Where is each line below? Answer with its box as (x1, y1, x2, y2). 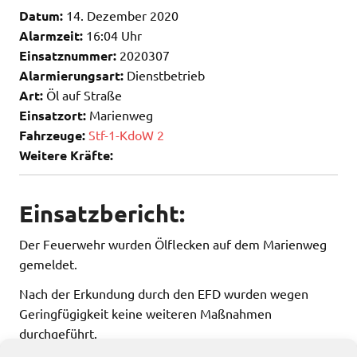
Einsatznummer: (19, 46, 116, 64)
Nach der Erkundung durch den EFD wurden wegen (19, 285, 308, 302)
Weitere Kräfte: (19, 146, 113, 163)
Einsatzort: (19, 106, 86, 124)
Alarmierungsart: (19, 66, 124, 84)
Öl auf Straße (43, 86, 122, 103)
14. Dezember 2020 (63, 6, 178, 23)
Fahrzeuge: (19, 126, 85, 143)
